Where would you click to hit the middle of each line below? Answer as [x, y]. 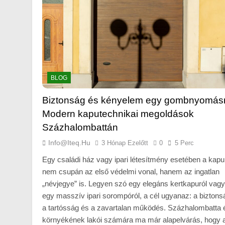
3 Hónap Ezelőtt [125, 143]
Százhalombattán [80, 128]
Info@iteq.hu [69, 143]
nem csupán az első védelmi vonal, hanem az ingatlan [131, 172]
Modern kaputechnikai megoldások [118, 114]
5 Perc [184, 143]
